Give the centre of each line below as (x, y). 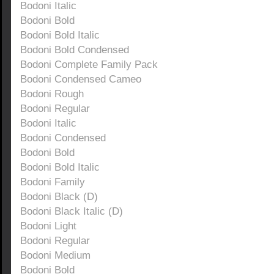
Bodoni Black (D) (59, 196)
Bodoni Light (48, 226)
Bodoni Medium (55, 255)
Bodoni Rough (52, 94)
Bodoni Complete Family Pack (89, 64)
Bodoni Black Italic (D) (72, 211)
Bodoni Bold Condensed (75, 50)
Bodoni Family (53, 182)
